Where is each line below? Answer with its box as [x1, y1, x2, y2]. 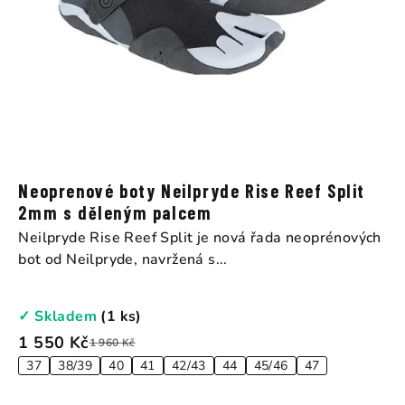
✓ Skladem [18, 306, 101, 326]
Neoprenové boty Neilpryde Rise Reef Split [18, 179, 365, 202]
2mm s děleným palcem [18, 201, 212, 223]
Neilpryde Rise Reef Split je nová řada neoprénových [18, 227, 381, 248]
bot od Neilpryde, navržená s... [18, 249, 228, 269]
